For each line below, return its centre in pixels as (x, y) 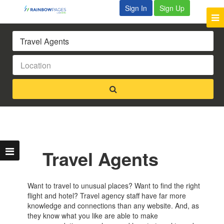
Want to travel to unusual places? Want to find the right (114, 186)
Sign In (136, 8)
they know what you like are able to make (93, 216)
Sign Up (172, 8)
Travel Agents (101, 159)
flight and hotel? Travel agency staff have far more (107, 196)
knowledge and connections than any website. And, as (113, 206)
